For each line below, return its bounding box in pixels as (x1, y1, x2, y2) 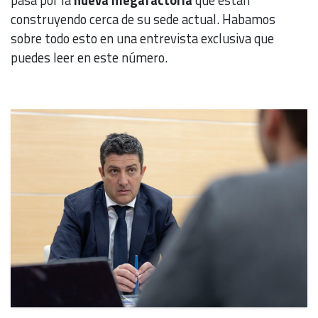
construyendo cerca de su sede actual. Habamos (11, 9, 275, 30)
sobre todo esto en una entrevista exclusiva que (11, 28, 274, 49)
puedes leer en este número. (11, 48, 168, 68)
